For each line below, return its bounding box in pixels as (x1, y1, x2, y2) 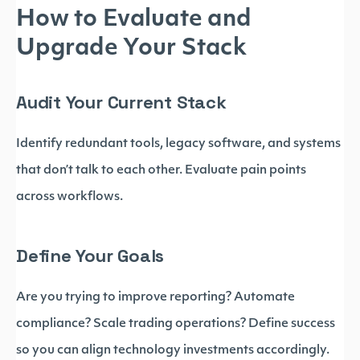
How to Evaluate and (16, 9, 252, 31)
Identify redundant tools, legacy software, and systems (16, 138, 341, 150)
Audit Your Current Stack (16, 91, 227, 113)
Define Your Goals (16, 244, 165, 267)
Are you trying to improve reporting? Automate (16, 292, 295, 304)
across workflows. (16, 191, 123, 203)
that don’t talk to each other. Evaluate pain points (16, 165, 306, 177)
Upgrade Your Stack (16, 38, 247, 60)
